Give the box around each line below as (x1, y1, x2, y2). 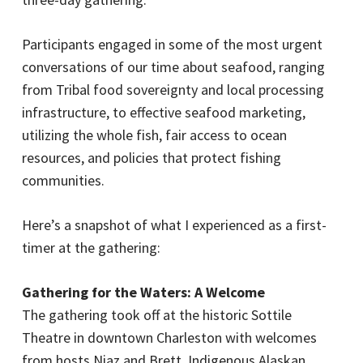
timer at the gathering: (21, 238, 160, 257)
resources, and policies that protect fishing (21, 148, 281, 167)
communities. (21, 171, 105, 190)
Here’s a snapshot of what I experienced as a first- (21, 216, 327, 234)
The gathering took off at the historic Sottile (21, 305, 292, 324)
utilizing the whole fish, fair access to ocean (21, 126, 287, 144)
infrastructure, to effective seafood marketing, (21, 103, 305, 122)
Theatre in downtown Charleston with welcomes (21, 328, 317, 347)
